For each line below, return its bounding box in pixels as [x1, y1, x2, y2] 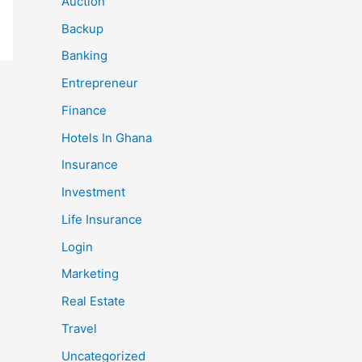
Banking [61, 48, 107, 64]
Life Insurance [61, 211, 142, 227]
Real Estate [61, 293, 125, 309]
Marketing [61, 266, 119, 282]
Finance [61, 102, 107, 118]
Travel [61, 320, 97, 336]
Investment [61, 184, 125, 200]
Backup [61, 20, 103, 36]
